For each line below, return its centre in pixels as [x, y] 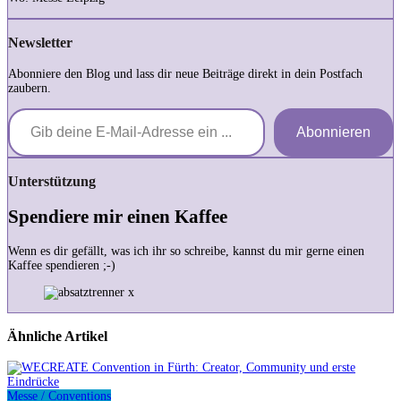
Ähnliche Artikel [57, 337]
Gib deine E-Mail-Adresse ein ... [22, 107]
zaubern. [30, 88]
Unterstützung [52, 182]
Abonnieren [333, 132]
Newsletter [40, 43]
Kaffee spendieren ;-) [62, 265]
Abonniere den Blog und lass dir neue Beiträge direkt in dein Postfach [185, 73]
